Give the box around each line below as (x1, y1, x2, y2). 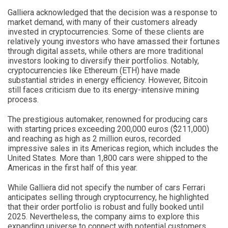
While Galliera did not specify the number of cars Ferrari (8, 182, 205, 192)
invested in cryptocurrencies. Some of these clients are (8, 26, 204, 37)
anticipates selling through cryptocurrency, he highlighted (8, 192, 209, 202)
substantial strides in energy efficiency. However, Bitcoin (8, 75, 208, 85)
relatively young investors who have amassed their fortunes (8, 36, 220, 46)
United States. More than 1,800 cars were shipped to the (8, 153, 208, 163)
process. (8, 94, 39, 104)
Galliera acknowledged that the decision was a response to (8, 7, 217, 17)
